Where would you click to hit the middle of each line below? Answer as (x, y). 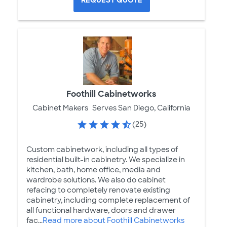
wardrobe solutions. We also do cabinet (96, 180)
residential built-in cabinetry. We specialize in (106, 159)
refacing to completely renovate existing (98, 190)
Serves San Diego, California (141, 108)
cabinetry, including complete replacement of (108, 200)
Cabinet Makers (60, 108)
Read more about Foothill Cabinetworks (113, 220)
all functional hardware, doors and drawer (101, 210)
